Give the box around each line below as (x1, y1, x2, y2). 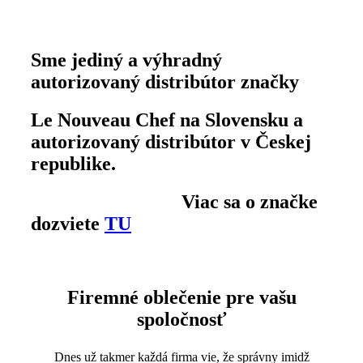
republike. (30, 152, 116, 174)
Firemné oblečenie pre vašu (66, 286, 297, 308)
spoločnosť (136, 308, 227, 330)
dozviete (30, 212, 105, 234)
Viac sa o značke (30, 190, 318, 212)
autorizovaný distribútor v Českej (30, 130, 311, 152)
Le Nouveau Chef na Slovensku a (30, 109, 303, 130)
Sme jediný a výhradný (30, 49, 222, 70)
